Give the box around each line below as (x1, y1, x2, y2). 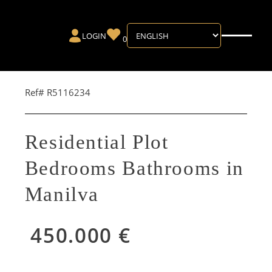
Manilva (24, 183, 99, 205)
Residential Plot (24, 131, 169, 153)
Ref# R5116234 (24, 86, 90, 98)
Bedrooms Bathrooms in (24, 157, 244, 179)
